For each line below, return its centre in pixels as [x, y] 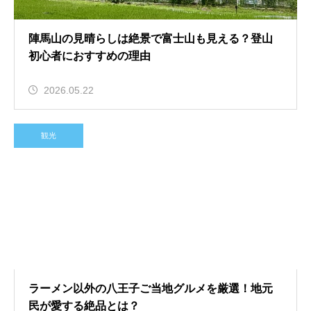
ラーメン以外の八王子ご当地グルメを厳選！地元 [151, 288]
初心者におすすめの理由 [90, 56]
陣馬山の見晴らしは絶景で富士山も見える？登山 [151, 39]
